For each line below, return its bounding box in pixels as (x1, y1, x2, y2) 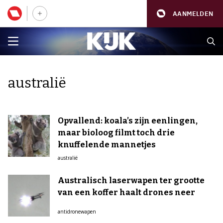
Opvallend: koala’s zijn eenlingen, (58, 116, 198, 125)
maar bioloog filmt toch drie (58, 128, 175, 137)
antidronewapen (58, 208, 96, 215)
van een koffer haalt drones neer (58, 188, 195, 197)
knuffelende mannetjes (58, 140, 156, 149)
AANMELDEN (173, 9, 213, 18)
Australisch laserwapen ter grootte (58, 176, 205, 185)
